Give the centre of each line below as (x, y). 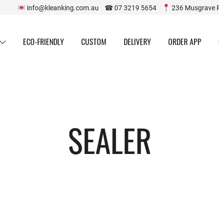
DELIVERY (137, 43)
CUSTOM (94, 43)
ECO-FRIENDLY (43, 43)
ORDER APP (185, 43)
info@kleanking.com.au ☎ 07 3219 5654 (94, 7)
